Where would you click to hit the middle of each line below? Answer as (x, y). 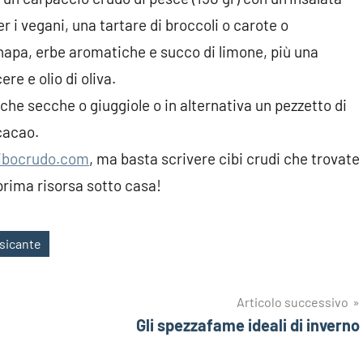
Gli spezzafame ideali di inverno (248, 325)
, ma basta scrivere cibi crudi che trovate (224, 159)
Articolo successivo (293, 301)
